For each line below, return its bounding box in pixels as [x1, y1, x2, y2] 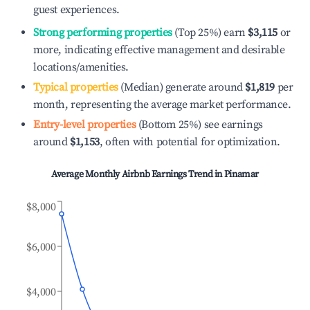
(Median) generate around [118, 80, 243, 94]
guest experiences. [33, 3, 120, 17]
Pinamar [224, 168, 259, 181]
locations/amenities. [33, 60, 129, 74]
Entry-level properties [33, 118, 136, 131]
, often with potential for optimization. [99, 135, 280, 149]
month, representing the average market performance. [33, 98, 291, 111]
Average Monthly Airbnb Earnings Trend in [51, 168, 224, 181]
